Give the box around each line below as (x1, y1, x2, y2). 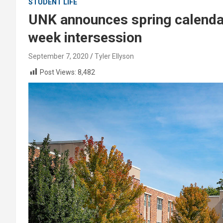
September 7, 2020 (28, 52, 89, 60)
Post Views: (40, 68, 76, 76)
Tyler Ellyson (95, 52, 134, 60)
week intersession (28, 29, 142, 46)
